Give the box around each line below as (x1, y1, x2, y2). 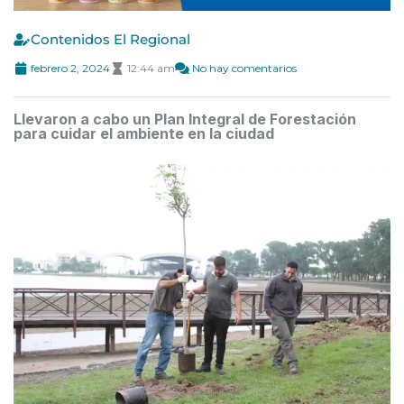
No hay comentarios (192, 60, 297, 75)
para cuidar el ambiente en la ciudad (14, 124, 274, 142)
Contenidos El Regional (31, 30, 190, 48)
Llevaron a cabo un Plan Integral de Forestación (14, 109, 356, 128)
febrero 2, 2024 (31, 60, 110, 75)
